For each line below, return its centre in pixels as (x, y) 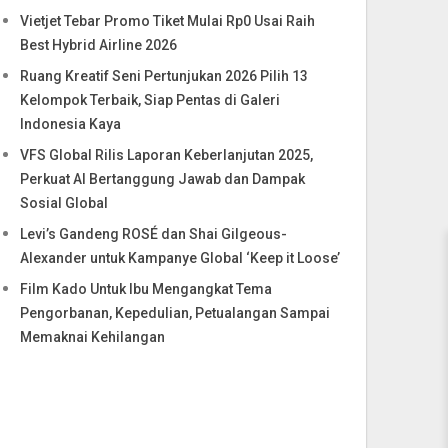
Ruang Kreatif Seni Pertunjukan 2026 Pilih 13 (164, 76)
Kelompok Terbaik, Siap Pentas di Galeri (150, 100)
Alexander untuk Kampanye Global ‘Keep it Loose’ (180, 258)
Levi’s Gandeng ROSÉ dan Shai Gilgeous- (154, 234)
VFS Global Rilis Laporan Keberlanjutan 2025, (167, 155)
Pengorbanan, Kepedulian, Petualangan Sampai (175, 313)
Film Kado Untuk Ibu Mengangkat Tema (146, 289)
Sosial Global (64, 203)
